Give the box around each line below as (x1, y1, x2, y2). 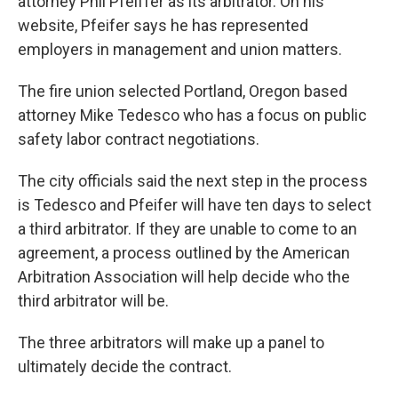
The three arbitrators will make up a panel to (18, 333, 324, 352)
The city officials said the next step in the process (18, 171, 368, 190)
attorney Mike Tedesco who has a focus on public (18, 106, 367, 124)
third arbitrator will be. (18, 291, 169, 310)
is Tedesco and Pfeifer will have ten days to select (18, 195, 371, 214)
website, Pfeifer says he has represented (18, 16, 308, 35)
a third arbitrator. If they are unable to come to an (18, 219, 357, 238)
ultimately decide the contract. (18, 357, 232, 376)
